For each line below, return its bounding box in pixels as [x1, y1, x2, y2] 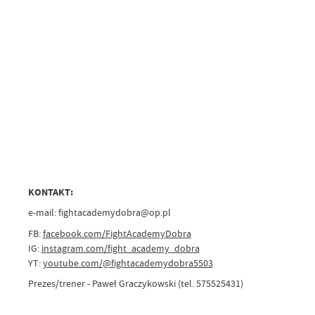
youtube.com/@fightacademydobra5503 [42, 256, 213, 269]
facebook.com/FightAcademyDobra [42, 226, 191, 240]
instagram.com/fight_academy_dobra [41, 241, 200, 255]
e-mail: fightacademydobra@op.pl [27, 206, 171, 219]
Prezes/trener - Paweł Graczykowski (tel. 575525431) [27, 277, 243, 290]
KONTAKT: [27, 185, 73, 199]
